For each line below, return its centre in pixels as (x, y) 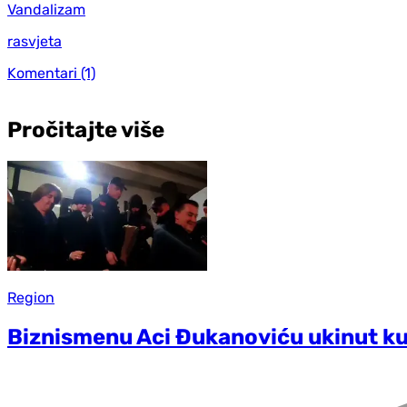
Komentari (42, 74)
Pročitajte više (86, 130)
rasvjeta (35, 42)
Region (31, 297)
